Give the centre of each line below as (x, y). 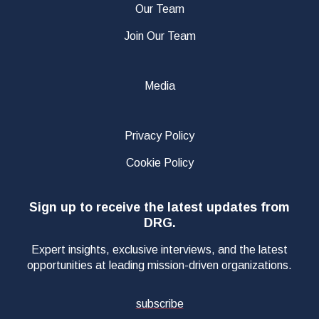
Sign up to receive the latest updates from (159, 207)
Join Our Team (159, 36)
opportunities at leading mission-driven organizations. (159, 265)
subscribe (159, 303)
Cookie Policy (159, 162)
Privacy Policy (159, 135)
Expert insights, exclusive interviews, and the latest (159, 249)
